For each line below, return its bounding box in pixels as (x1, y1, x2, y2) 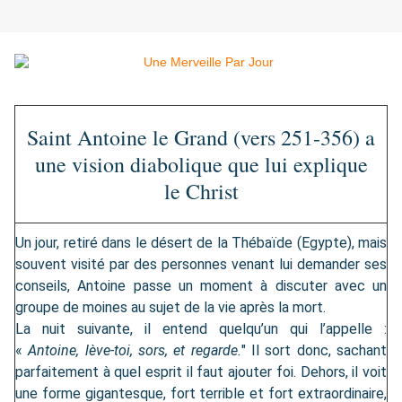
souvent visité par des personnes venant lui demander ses (15, 256, 387, 274)
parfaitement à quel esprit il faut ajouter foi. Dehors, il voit (15, 363, 387, 381)
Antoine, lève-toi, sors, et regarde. (28, 342, 241, 360)
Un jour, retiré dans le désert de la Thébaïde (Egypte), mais (15, 234, 387, 252)
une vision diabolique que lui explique (34, 150, 368, 179)
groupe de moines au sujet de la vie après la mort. (15, 299, 326, 317)
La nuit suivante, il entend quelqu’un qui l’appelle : (15, 320, 387, 338)
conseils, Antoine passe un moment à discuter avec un (15, 277, 387, 295)
